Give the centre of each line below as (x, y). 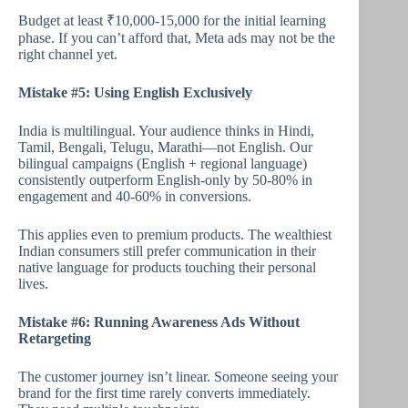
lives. (33, 284)
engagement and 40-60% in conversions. (135, 196)
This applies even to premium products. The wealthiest (175, 235)
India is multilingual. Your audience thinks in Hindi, (166, 131)
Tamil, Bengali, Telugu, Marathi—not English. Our (165, 147)
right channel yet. (68, 54)
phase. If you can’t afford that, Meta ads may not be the (177, 38)
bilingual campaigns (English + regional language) (163, 163)
